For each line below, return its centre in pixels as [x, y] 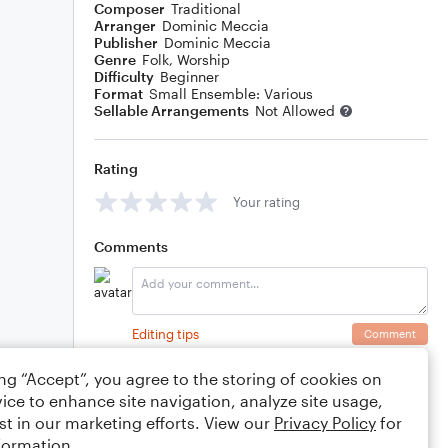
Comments [131, 246]
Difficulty [124, 76]
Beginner [189, 76]
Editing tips [165, 333]
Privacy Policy [325, 422]
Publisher [126, 42]
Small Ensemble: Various [231, 93]
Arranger [125, 25]
